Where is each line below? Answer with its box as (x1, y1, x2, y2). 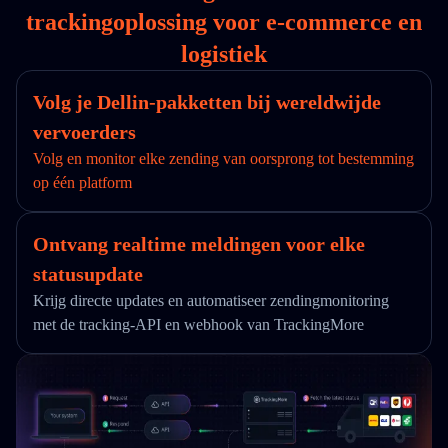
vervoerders (33, 121, 136, 143)
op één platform (33, 174, 132, 191)
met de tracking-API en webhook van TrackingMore (33, 316, 364, 333)
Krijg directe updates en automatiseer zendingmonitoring (33, 292, 389, 309)
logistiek (181, 41, 267, 67)
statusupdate (33, 263, 143, 285)
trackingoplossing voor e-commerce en (26, 9, 422, 35)
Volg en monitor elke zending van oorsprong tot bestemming (33, 150, 414, 167)
